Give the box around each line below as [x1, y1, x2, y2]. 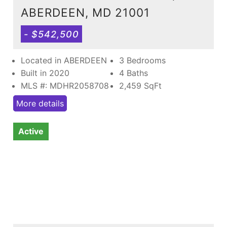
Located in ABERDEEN [21, 55, 107, 65]
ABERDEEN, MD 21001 [21, 5, 150, 19]
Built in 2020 [21, 67, 69, 78]
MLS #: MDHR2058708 [21, 80, 109, 91]
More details [16, 98, 64, 108]
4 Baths [119, 67, 148, 78]
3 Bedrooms [119, 55, 166, 65]
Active [18, 126, 44, 136]
